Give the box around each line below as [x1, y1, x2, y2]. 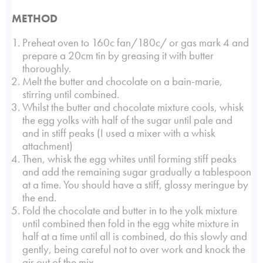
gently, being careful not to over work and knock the [22, 242, 245, 257]
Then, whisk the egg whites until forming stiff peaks [22, 151, 237, 167]
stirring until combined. [22, 87, 122, 102]
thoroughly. [22, 61, 71, 76]
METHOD [12, 11, 58, 26]
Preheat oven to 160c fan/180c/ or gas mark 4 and [22, 35, 249, 50]
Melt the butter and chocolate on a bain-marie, [22, 74, 222, 89]
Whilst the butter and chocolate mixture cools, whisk [22, 100, 244, 115]
